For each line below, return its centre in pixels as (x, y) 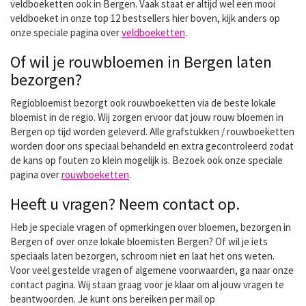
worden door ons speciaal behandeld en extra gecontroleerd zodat (152, 146)
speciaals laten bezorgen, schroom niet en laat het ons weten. (142, 256)
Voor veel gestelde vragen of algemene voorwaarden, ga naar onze (152, 270)
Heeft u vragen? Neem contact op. (125, 204)
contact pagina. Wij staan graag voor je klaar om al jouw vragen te (147, 284)
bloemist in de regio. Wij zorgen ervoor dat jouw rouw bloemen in (147, 117)
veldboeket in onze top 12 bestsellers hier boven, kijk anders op (145, 18)
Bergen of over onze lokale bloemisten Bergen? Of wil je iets (139, 241)
